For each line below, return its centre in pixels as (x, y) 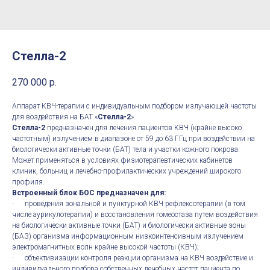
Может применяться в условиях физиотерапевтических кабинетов (122, 161)
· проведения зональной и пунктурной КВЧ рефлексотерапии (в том (129, 204)
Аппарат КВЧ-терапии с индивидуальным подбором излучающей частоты (134, 106)
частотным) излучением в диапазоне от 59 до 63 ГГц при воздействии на (133, 139)
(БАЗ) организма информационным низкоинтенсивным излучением (128, 237)
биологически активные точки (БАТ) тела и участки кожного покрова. (126, 150)
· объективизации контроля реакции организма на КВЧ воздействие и (133, 258)
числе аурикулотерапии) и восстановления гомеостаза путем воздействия (135, 215)
